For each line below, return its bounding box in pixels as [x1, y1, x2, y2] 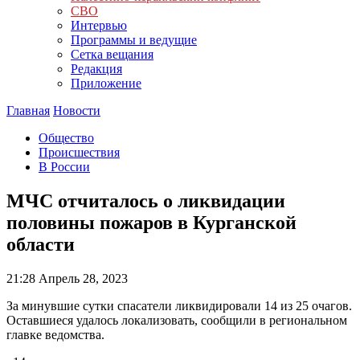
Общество [39, 131, 94, 145]
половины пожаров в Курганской [6, 211, 297, 233]
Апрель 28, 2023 [35, 271, 128, 285]
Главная [6, 104, 50, 117]
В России [39, 160, 90, 174]
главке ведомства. [6, 327, 104, 342]
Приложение [71, 76, 141, 90]
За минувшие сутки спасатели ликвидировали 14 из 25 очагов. [6, 298, 352, 313]
